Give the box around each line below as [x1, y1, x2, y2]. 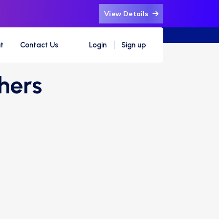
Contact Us [20, 41, 58, 49]
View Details [104, 9, 151, 18]
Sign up [121, 41, 146, 49]
